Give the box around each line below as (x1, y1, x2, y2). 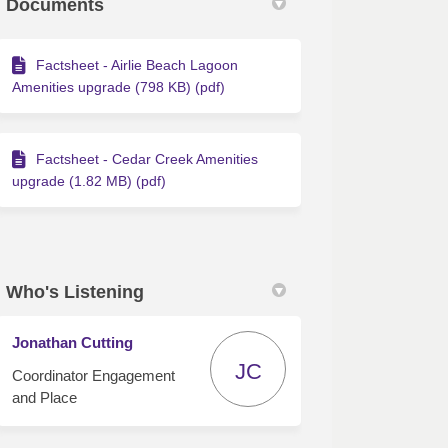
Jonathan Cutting (12, 333, 134, 351)
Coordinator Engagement (12, 366, 176, 384)
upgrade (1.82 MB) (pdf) (12, 172, 167, 189)
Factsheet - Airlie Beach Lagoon (36, 56, 239, 73)
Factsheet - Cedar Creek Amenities (36, 150, 259, 167)
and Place (12, 388, 78, 406)
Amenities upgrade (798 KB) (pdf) (12, 78, 226, 95)
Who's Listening (6, 281, 145, 302)
